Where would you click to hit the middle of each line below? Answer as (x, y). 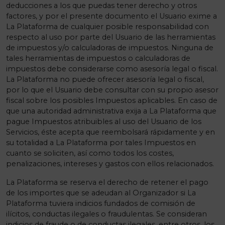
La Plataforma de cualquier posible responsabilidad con (107, 27)
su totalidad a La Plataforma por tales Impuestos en (101, 143)
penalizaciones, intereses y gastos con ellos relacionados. (110, 164)
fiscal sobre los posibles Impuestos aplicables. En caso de (112, 100)
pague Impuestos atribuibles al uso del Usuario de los (104, 122)
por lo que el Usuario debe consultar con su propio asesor (112, 90)
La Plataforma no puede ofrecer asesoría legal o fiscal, (105, 79)
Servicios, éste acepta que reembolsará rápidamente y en (110, 132)
